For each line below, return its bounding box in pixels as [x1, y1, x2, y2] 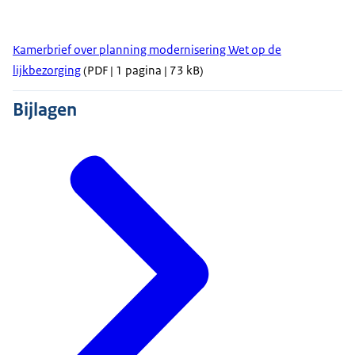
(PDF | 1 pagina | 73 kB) [81, 63, 204, 78]
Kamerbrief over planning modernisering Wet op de [13, 42, 281, 58]
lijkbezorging [13, 63, 81, 78]
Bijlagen [13, 97, 77, 122]
